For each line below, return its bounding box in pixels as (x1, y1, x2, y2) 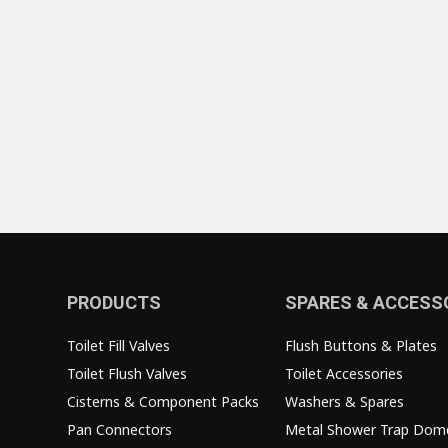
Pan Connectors (67, 420, 172, 439)
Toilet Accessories (284, 364, 403, 383)
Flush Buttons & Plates (284, 336, 437, 355)
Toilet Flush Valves (67, 364, 187, 383)
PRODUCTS (67, 292, 161, 313)
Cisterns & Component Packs (67, 392, 259, 411)
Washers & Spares (284, 392, 404, 411)
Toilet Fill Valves (67, 336, 170, 355)
